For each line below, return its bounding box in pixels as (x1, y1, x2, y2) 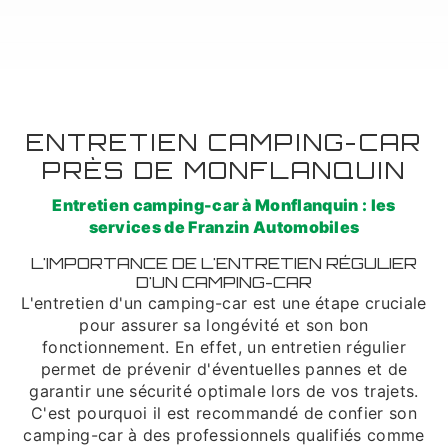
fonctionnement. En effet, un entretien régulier (41, 337, 407, 357)
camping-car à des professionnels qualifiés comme (23, 425, 425, 445)
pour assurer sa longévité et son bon (79, 315, 369, 335)
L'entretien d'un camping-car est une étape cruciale (21, 293, 427, 313)
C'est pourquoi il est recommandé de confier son (30, 403, 418, 423)
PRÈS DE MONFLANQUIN (42, 155, 406, 185)
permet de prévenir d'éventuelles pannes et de (40, 359, 408, 379)
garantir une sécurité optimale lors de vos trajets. (29, 381, 419, 401)
